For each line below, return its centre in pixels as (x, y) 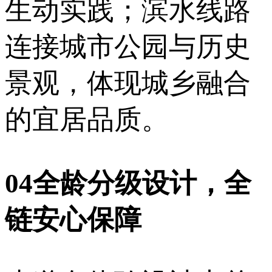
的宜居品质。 (87, 119)
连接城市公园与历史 (128, 46)
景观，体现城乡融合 (128, 83)
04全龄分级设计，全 (128, 183)
